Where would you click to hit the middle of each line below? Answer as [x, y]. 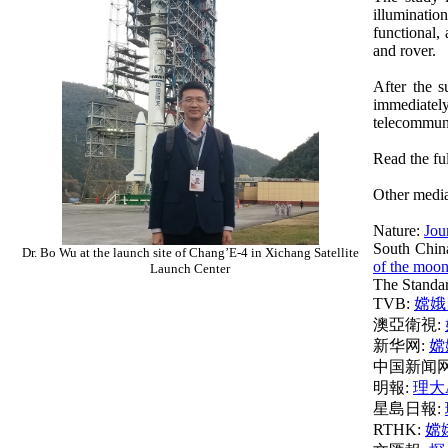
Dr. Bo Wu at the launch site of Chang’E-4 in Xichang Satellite [190, 252]
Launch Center [190, 268]
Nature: [398, 230]
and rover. [404, 50]
